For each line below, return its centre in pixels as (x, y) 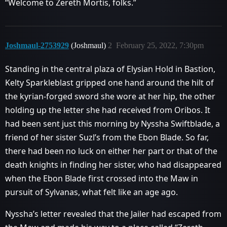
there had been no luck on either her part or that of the (111, 151)
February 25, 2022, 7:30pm (160, 45)
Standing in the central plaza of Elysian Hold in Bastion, (110, 69)
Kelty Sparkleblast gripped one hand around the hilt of (109, 83)
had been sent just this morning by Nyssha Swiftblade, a (112, 124)
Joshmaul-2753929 (37, 45)
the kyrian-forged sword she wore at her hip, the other (110, 96)
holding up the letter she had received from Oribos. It (108, 110)
